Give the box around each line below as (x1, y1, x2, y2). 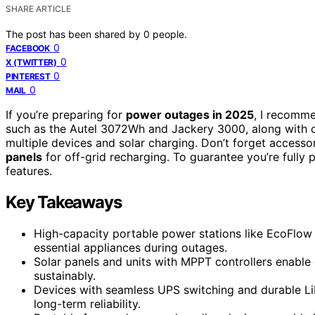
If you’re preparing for (6, 107, 126, 122)
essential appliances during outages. (34, 240, 227, 255)
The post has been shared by (6, 27, 143, 40)
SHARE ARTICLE (6, 3, 71, 14)
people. (153, 27, 187, 40)
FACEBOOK (6, 42, 50, 53)
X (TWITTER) (6, 56, 57, 67)
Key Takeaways (6, 191, 122, 212)
